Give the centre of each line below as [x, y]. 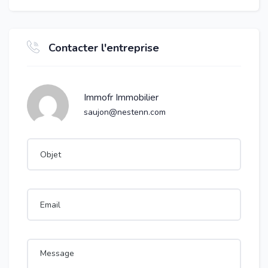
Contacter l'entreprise [104, 48]
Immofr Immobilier [121, 98]
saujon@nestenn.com [125, 112]
